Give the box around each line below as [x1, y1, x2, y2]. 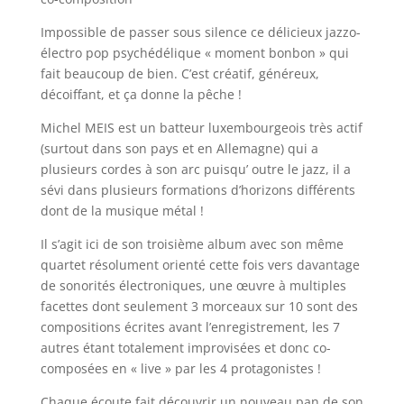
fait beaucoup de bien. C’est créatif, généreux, [40, 65, 319, 83]
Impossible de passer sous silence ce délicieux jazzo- [40, 23, 361, 41]
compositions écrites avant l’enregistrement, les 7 [40, 318, 340, 336]
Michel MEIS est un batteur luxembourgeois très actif [40, 119, 363, 137]
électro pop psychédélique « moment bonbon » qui [40, 44, 349, 62]
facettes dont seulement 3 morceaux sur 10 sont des [40, 298, 358, 316]
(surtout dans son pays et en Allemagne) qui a [40, 140, 318, 158]
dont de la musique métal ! [40, 202, 204, 220]
